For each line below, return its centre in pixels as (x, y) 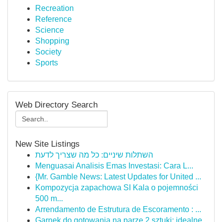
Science (50, 30)
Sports (47, 63)
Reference (54, 19)
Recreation (55, 8)
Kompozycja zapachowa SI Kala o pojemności (117, 188)
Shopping (52, 41)
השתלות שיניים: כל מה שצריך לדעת (94, 155)
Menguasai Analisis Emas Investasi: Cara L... (114, 166)
